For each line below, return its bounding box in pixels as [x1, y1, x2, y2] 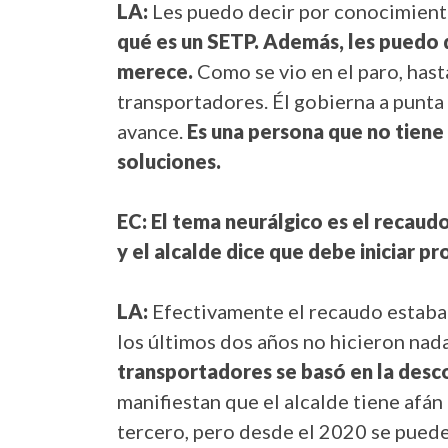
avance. [117, 119, 187, 144]
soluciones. [117, 149, 221, 174]
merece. [117, 59, 193, 84]
